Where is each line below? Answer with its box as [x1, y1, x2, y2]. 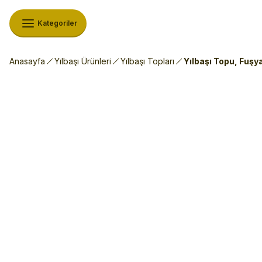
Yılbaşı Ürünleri [54, 56, 111, 66]
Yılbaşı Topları [120, 56, 174, 66]
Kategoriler [37, 19, 77, 27]
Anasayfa [9, 56, 45, 66]
